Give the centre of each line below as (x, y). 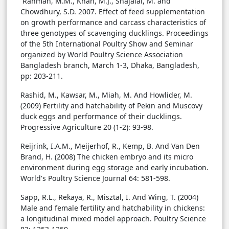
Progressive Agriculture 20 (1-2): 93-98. (87, 127)
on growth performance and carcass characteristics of (113, 22)
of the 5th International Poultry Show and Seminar (107, 44)
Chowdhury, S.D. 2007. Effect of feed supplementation (113, 12)
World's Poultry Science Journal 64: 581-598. (95, 178)
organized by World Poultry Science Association (102, 55)
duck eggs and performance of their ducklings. (101, 117)
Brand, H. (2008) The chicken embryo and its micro (107, 157)
